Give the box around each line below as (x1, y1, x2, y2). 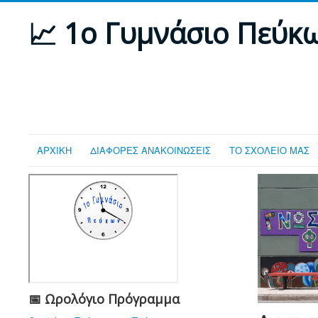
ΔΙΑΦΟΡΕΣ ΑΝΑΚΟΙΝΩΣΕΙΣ (90, 143, 211, 157)
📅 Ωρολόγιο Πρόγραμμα (28, 290, 180, 307)
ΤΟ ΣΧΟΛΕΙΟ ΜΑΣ (229, 143, 309, 157)
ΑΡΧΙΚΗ (37, 143, 72, 157)
